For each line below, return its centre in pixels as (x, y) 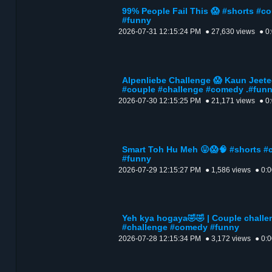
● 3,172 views (228, 239)
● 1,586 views (228, 170)
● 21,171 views (230, 101)
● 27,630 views (230, 32)
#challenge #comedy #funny (181, 228)
